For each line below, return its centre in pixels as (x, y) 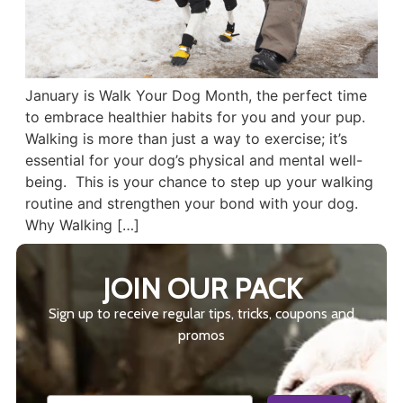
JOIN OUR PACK (201, 289)
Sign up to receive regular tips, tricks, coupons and (201, 314)
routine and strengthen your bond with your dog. (191, 204)
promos (201, 336)
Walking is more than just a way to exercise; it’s (186, 139)
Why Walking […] (82, 225)
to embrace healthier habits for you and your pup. (197, 117)
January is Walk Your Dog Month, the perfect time (196, 96)
